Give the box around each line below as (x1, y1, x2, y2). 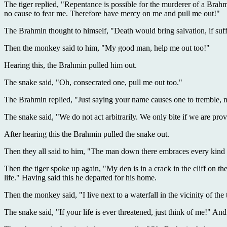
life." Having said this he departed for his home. (4, 173, 157, 182)
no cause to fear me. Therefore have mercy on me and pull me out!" (4, 9, 220, 18)
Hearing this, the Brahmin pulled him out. (4, 61, 137, 70)
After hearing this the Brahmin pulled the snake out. (4, 130, 169, 139)
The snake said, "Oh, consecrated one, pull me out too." (4, 78, 182, 87)
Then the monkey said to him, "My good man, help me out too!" (4, 44, 210, 53)
